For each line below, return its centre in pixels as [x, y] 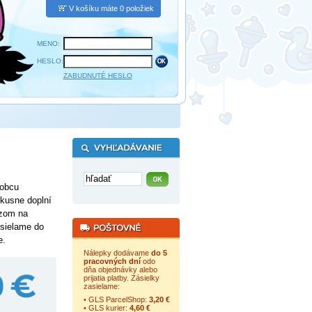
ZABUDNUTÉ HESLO [97, 76]
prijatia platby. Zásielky [121, 278]
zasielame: [101, 286]
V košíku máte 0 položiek [111, 8]
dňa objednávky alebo [120, 270]
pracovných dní [112, 261]
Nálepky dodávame [117, 253]
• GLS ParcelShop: [116, 299]
